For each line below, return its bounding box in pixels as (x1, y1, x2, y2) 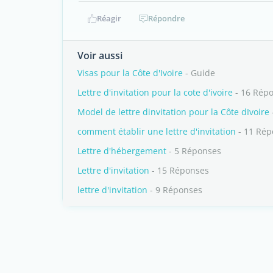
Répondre (148, 13, 185, 24)
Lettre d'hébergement (77, 145, 166, 157)
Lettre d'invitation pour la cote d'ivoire (77, 87, 233, 98)
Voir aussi (77, 49, 122, 62)
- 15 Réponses (149, 165, 209, 176)
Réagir (96, 13, 121, 24)
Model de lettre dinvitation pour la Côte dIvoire (77, 106, 269, 118)
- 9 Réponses (147, 184, 202, 196)
